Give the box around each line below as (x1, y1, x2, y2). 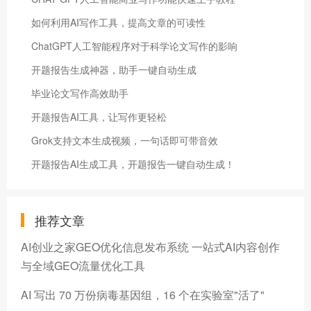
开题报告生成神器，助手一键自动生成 (31, 62, 196, 77)
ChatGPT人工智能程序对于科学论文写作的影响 (31, 39, 237, 53)
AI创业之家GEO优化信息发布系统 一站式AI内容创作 (21, 239, 280, 255)
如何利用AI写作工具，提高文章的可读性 (31, 15, 205, 30)
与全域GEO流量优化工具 (21, 258, 145, 274)
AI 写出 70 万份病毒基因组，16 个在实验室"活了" (21, 287, 264, 303)
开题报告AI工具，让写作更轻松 (31, 110, 167, 124)
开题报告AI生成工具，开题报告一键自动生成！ (31, 157, 235, 171)
